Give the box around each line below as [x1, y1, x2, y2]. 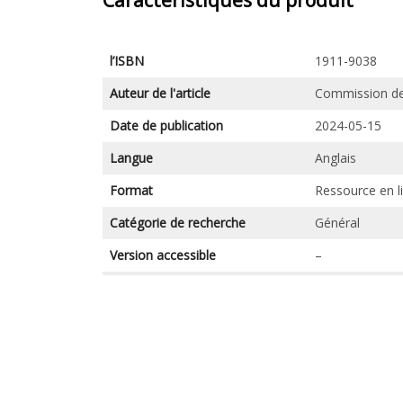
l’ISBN [109, 52, 144, 69]
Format [109, 182, 153, 199]
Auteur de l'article [109, 85, 210, 102]
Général [314, 214, 360, 231]
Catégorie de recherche [109, 214, 246, 231]
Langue [109, 149, 153, 166]
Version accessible [109, 246, 216, 264]
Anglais [314, 149, 356, 166]
